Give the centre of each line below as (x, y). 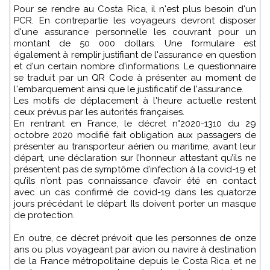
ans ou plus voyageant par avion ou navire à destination (135, 250)
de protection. (44, 215)
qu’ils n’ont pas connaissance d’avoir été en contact (135, 181)
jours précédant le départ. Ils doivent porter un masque (135, 204)
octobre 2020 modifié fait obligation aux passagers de (135, 135)
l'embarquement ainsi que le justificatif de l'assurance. (129, 89)
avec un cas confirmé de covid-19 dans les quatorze (135, 193)
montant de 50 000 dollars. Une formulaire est (135, 44)
